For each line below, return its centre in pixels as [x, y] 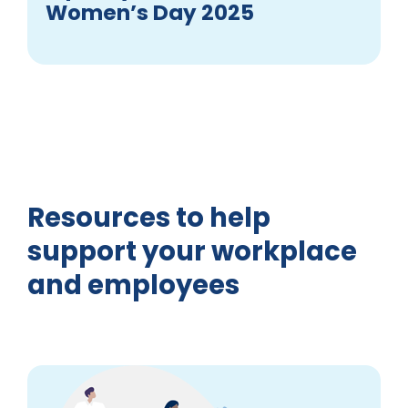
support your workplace [192, 252]
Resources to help [148, 218]
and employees [133, 286]
